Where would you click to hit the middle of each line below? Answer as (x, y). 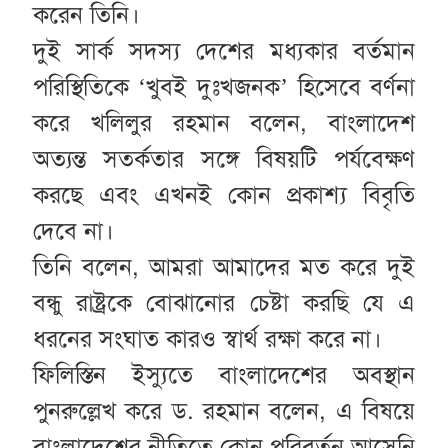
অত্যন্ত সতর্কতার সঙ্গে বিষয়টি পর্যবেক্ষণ (224, 159)
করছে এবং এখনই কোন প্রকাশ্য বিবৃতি (224, 195)
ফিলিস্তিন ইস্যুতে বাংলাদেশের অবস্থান (224, 375)
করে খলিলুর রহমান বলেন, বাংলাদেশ (224, 123)
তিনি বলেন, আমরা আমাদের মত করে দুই (224, 267)
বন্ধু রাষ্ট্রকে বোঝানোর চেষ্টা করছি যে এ (224, 303)
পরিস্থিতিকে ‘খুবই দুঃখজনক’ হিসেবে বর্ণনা (224, 87)
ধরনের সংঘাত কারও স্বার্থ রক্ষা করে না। (207, 339)
